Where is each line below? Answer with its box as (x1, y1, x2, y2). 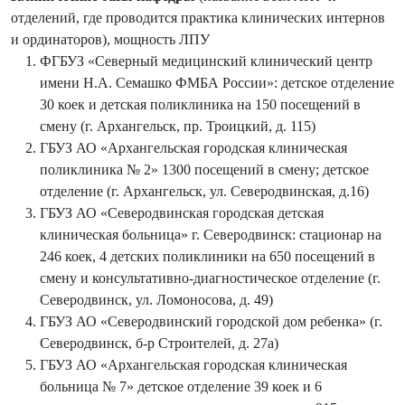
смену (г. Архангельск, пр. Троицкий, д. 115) (40, 118, 316, 134)
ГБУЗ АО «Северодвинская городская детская (40, 204, 324, 221)
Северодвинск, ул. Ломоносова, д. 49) (40, 291, 273, 307)
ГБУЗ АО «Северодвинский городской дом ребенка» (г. (40, 313, 382, 329)
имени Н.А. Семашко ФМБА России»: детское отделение (40, 74, 394, 90)
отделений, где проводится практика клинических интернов (11, 9, 385, 25)
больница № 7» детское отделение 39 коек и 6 (40, 378, 322, 394)
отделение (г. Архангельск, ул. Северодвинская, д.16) (40, 183, 369, 199)
